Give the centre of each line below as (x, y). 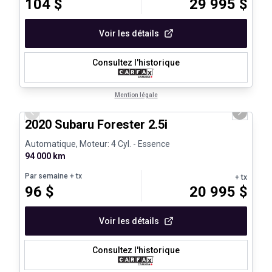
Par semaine (46, 176)
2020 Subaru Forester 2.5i (96, 124)
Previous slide (60, 117)
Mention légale (136, 95)
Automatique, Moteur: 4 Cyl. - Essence (97, 144)
